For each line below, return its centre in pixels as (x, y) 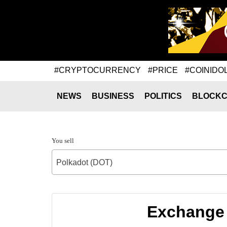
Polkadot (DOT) (84, 162)
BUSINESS (113, 96)
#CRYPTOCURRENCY (98, 70)
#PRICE (163, 70)
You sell (63, 141)
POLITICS (163, 96)
